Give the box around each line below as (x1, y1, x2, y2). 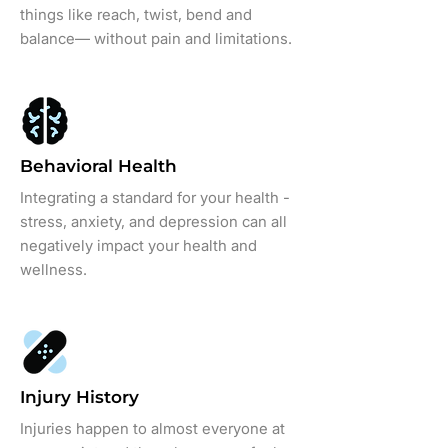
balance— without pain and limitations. (20, 29, 292, 48)
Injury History (20, 387, 139, 407)
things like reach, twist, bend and (20, 5, 252, 24)
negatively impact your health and (20, 236, 257, 255)
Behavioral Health (20, 156, 177, 176)
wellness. (20, 260, 87, 279)
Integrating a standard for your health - (20, 188, 290, 207)
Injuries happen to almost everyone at (20, 419, 285, 438)
